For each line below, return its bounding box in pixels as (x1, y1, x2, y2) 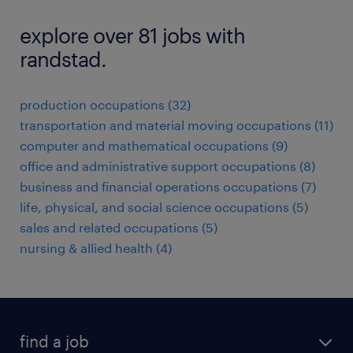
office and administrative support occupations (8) (20, 158, 315, 173)
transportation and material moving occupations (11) (20, 117, 333, 132)
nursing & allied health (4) (20, 240, 172, 255)
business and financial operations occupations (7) (20, 179, 316, 194)
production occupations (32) (20, 97, 191, 112)
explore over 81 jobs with (20, 23, 245, 47)
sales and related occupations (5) (20, 220, 217, 235)
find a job (20, 332, 89, 351)
